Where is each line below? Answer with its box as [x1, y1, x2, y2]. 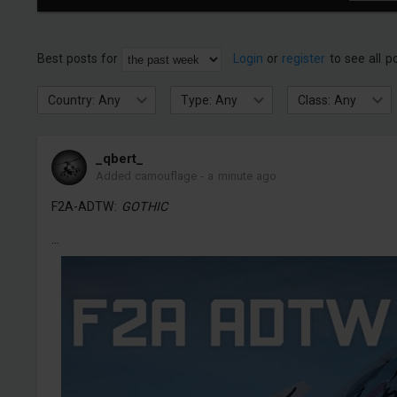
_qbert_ [95, 151, 144, 167]
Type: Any [180, 92, 238, 107]
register [282, 51, 326, 66]
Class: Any [298, 92, 357, 107]
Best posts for [36, 51, 122, 66]
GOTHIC [121, 199, 167, 214]
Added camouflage [95, 169, 197, 183]
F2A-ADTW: [51, 199, 121, 214]
